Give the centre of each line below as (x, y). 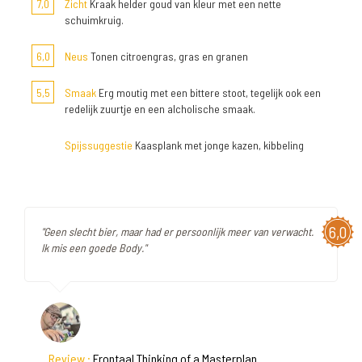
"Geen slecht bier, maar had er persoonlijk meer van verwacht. (177, 232)
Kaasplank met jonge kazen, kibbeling (218, 145)
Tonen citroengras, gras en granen (168, 56)
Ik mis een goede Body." (94, 248)
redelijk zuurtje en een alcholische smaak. (160, 109)
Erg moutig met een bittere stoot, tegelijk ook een (208, 93)
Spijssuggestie (99, 145)
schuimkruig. (94, 20)
